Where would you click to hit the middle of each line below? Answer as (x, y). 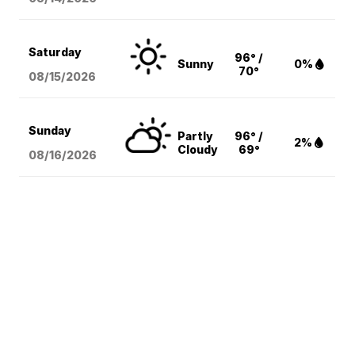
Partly (196, 136)
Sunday (50, 131)
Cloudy (198, 150)
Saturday (55, 52)
